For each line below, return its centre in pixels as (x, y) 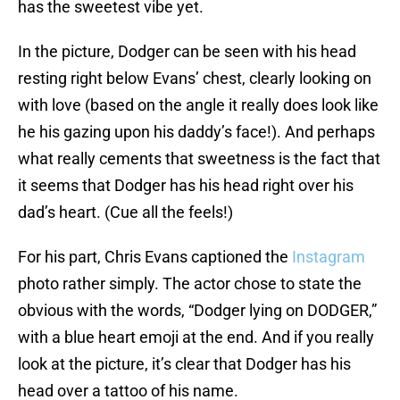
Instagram (329, 257)
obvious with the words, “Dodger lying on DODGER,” (197, 311)
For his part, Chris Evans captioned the (155, 257)
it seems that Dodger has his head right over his (186, 186)
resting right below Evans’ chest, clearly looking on (195, 79)
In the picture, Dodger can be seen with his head (187, 52)
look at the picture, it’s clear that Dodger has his (184, 364)
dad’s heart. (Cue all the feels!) (125, 212)
